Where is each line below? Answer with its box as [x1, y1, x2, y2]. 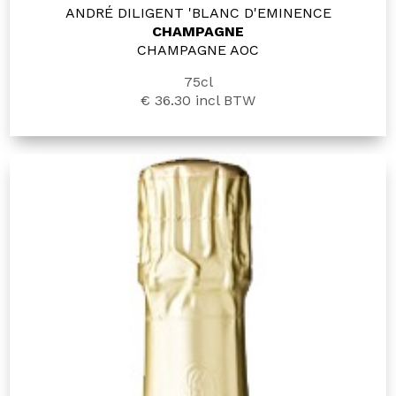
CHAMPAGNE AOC [137, 42, 259, 59]
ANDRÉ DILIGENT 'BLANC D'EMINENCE [65, 4, 331, 22]
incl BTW [191, 92, 255, 110]
